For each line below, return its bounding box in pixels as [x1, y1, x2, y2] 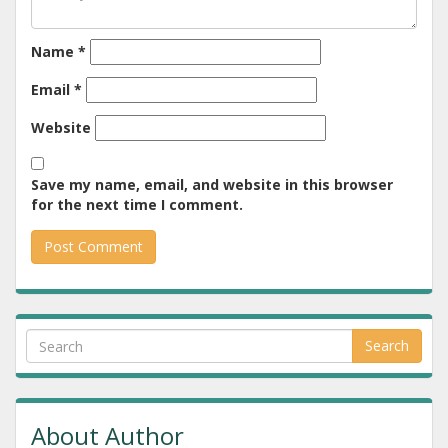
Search [365, 336, 409, 355]
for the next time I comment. [31, 195, 243, 214]
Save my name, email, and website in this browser [31, 175, 393, 194]
